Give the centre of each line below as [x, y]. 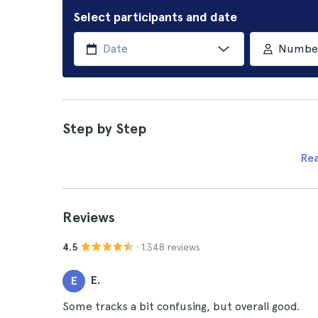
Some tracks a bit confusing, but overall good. [181, 306]
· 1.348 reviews [168, 247]
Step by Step [104, 128]
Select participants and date [155, 17]
